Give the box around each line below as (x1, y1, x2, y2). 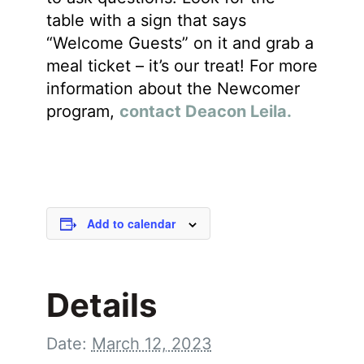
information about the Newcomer (45, 79, 300, 98)
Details (45, 285, 157, 325)
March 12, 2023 (91, 334, 212, 353)
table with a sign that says (45, 11, 246, 30)
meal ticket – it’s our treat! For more (45, 56, 318, 76)
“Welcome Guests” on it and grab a (45, 33, 314, 53)
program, (45, 102, 119, 121)
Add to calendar (86, 215, 175, 232)
